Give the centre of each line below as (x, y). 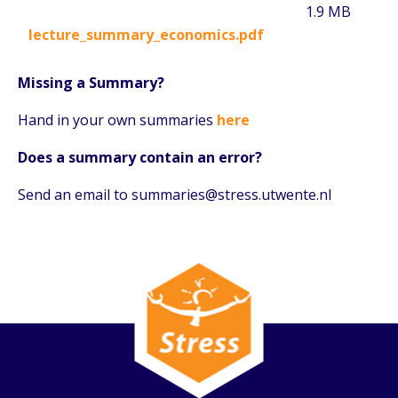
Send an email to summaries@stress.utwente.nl (175, 194)
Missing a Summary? (91, 82)
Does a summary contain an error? (140, 157)
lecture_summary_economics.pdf (146, 34)
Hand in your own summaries (117, 119)
